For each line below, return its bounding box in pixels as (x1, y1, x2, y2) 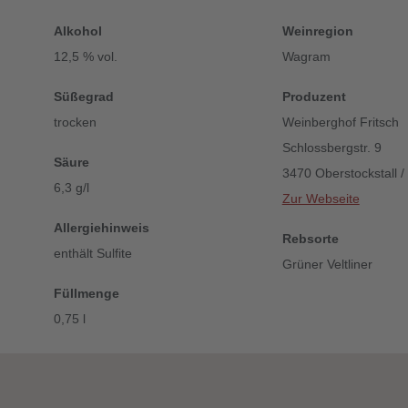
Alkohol (53, 24, 102, 38)
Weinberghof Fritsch (281, 115, 399, 129)
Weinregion (281, 24, 353, 38)
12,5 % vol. (53, 49, 117, 64)
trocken (53, 115, 97, 129)
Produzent (281, 89, 346, 104)
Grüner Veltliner (281, 257, 372, 271)
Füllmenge (53, 286, 119, 301)
